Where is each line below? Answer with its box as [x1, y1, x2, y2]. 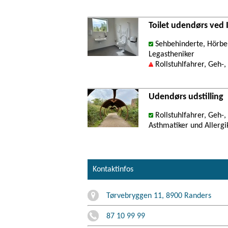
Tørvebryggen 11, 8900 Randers [106, 191, 211, 200]
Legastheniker [149, 50, 194, 59]
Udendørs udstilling [149, 92, 223, 101]
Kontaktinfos [93, 165, 133, 174]
